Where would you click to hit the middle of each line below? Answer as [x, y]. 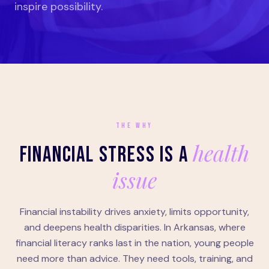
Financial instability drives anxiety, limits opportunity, [134, 212]
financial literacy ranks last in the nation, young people [134, 243]
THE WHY [134, 126]
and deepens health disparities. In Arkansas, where [134, 227]
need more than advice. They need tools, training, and [134, 258]
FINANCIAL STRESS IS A [106, 155]
